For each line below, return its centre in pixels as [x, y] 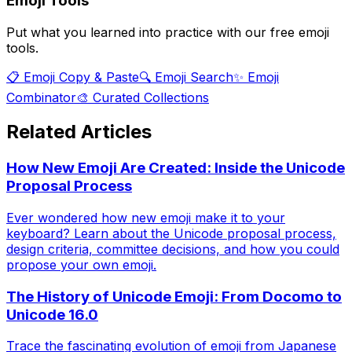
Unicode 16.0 [52, 314]
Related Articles [79, 132]
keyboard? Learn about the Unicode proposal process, [171, 234]
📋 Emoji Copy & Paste [73, 77]
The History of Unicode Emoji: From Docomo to [174, 296]
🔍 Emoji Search [186, 77]
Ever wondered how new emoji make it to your [146, 218]
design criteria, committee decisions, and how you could [173, 249]
